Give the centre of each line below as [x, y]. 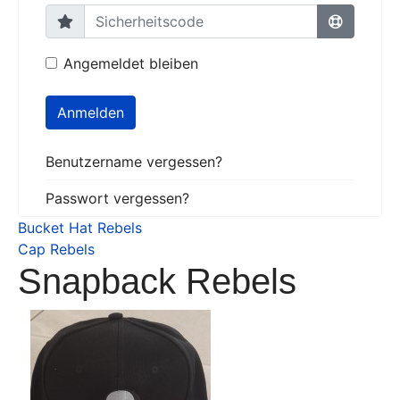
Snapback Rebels [157, 281]
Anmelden [91, 112]
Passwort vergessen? [117, 198]
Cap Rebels [56, 249]
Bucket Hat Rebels [80, 228]
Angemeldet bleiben [131, 63]
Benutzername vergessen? [134, 162]
